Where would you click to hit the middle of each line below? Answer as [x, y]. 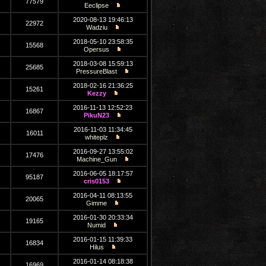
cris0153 [96, 181]
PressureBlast [96, 71]
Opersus [96, 49]
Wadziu [96, 27]
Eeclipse [96, 5]
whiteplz [96, 137]
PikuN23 [96, 115]
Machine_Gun [96, 159]
